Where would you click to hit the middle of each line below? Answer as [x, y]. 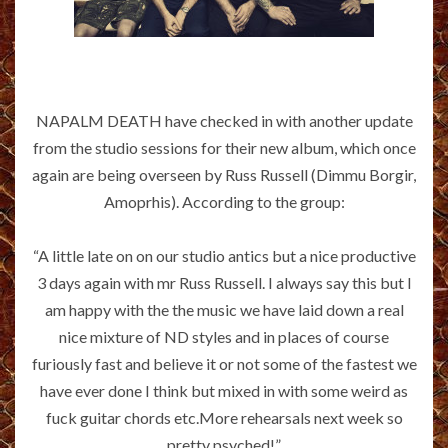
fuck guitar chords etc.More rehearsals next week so [224, 417]
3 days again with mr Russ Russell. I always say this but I [224, 282]
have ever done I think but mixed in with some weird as [224, 390]
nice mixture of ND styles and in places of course [224, 336]
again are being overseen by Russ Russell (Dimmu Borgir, [224, 174]
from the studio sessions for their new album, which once [224, 147]
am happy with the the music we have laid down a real [224, 309]
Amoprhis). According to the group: [224, 201]
